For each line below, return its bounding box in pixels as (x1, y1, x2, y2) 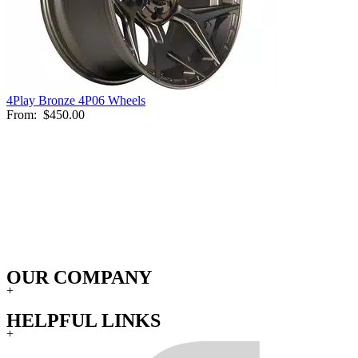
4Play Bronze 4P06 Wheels (6, 93, 145, 107)
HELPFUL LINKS (6, 310, 161, 332)
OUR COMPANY (6, 267, 152, 288)
